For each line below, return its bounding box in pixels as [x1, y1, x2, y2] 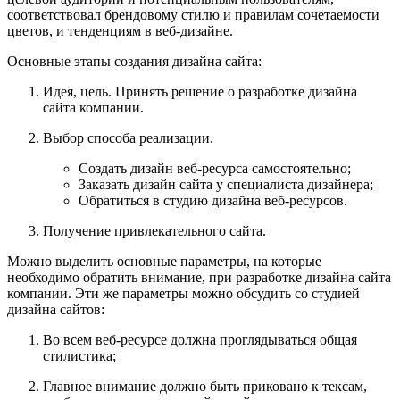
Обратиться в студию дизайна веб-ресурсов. [79, 192, 347, 208]
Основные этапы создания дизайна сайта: [7, 53, 262, 69]
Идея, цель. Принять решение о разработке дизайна [43, 83, 357, 99]
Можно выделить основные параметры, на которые [7, 253, 321, 269]
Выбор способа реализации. [43, 129, 213, 146]
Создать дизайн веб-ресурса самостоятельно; [79, 160, 351, 176]
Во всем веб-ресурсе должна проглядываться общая [43, 331, 357, 347]
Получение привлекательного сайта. [43, 222, 266, 238]
